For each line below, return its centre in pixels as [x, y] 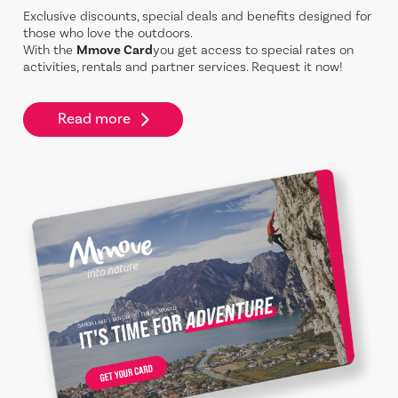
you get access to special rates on [254, 51]
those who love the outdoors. [108, 34]
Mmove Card [115, 51]
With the [50, 51]
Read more [94, 119]
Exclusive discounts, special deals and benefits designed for [198, 17]
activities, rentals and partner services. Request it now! [183, 68]
